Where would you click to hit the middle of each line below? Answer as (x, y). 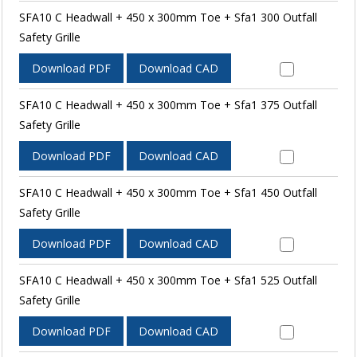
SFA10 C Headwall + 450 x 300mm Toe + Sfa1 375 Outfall (168, 104)
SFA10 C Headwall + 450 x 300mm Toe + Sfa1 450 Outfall (168, 192)
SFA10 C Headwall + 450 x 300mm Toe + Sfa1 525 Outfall (168, 280)
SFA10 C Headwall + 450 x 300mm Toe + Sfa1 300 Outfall (168, 17)
